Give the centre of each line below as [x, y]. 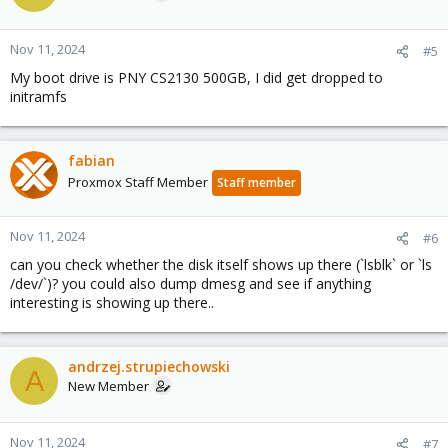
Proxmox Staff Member [138, 182]
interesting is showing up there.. [112, 302]
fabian [91, 160]
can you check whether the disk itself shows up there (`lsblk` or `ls [221, 264]
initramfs [38, 96]
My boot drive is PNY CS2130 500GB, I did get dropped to [196, 77]
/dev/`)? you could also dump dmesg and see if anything [190, 283]
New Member [108, 386]
